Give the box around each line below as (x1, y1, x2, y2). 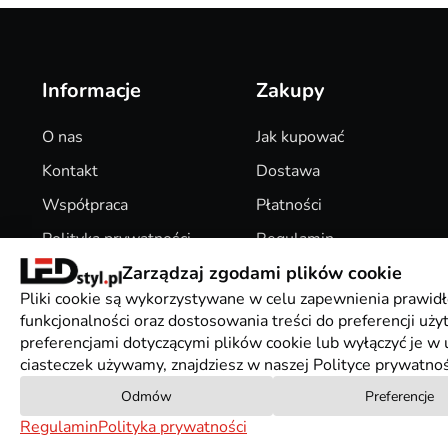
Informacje (42, 77, 141, 105)
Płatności (256, 194, 323, 217)
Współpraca (42, 194, 128, 217)
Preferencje (365, 386, 435, 406)
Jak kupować (256, 126, 345, 149)
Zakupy (256, 77, 326, 105)
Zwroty (256, 262, 308, 285)
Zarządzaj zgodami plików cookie (121, 261, 402, 285)
